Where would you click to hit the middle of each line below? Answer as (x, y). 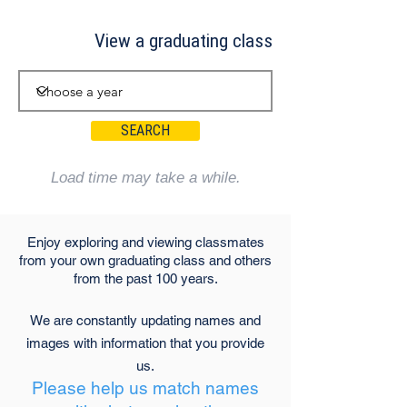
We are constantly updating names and (145, 320)
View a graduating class (184, 41)
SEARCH (145, 130)
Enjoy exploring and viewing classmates (145, 242)
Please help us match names (145, 388)
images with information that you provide (145, 343)
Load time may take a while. (145, 178)
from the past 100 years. (145, 278)
